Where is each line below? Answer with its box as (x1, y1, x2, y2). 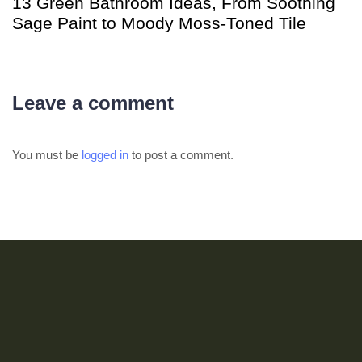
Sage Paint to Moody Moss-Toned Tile (12, 13, 306, 32)
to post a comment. (128, 148, 234, 162)
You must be (12, 148, 82, 162)
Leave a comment (12, 91, 174, 114)
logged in (82, 148, 128, 162)
